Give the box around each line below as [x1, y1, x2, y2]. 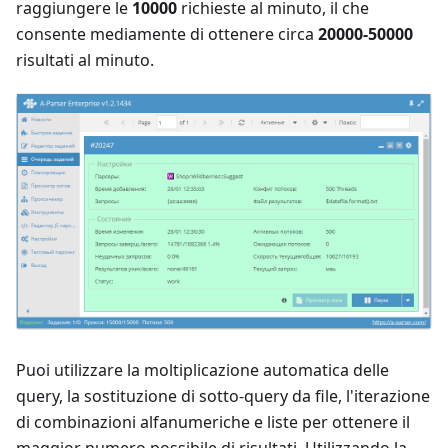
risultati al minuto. [16, 49, 154, 71]
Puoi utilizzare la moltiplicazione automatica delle [16, 358, 389, 381]
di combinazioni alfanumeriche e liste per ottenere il [16, 410, 410, 433]
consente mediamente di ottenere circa [16, 23, 318, 45]
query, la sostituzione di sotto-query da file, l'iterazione [16, 384, 430, 407]
